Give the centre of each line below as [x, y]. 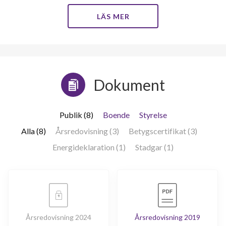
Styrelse [153, 115]
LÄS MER [113, 17]
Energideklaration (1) [89, 147]
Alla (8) [33, 131]
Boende [116, 115]
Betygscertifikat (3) [163, 131]
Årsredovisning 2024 [59, 217]
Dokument [129, 85]
